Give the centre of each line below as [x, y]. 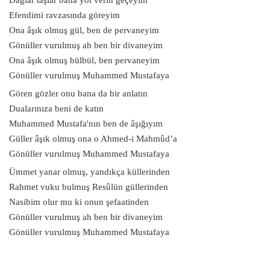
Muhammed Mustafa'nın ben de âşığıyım [86, 123]
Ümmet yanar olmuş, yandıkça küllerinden [89, 171]
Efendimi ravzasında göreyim [64, 15]
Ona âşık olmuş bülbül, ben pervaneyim [84, 60]
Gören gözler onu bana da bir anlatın [78, 93]
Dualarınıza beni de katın [56, 108]
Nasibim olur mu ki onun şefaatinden [79, 202]
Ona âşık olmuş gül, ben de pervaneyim [84, 30]
